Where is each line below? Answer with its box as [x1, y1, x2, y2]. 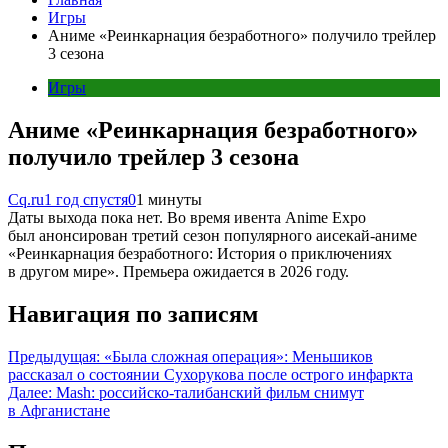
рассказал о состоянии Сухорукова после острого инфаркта [8, 365, 413, 383]
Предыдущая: [8, 347, 100, 365]
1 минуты [136, 190, 202, 208]
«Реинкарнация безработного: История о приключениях [8, 244, 392, 262]
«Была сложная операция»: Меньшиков [104, 347, 373, 365]
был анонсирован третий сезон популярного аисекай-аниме [8, 226, 417, 244]
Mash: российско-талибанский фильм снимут [56, 383, 364, 401]
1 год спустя [44, 190, 128, 208]
